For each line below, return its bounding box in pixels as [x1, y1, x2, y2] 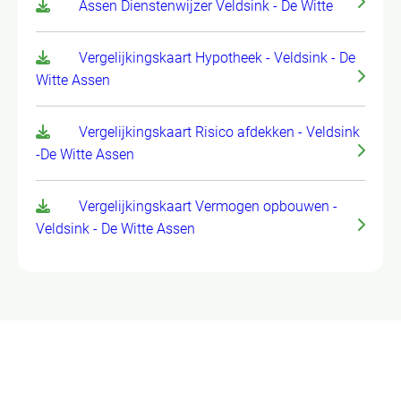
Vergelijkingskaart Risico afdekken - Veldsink [79, 124, 360, 141]
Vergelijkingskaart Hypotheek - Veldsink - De [79, 49, 355, 67]
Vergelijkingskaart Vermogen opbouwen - [79, 198, 337, 216]
